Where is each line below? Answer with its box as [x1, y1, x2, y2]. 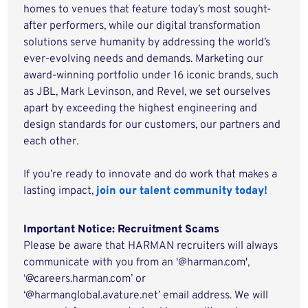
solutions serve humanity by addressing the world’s [23, 36, 271, 49]
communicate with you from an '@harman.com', [23, 256, 250, 269]
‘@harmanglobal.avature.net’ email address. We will [23, 289, 269, 302]
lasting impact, [23, 184, 97, 198]
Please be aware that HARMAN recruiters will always [23, 239, 278, 253]
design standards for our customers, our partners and [23, 118, 281, 132]
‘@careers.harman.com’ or [23, 272, 146, 286]
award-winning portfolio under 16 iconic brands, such [23, 69, 279, 82]
